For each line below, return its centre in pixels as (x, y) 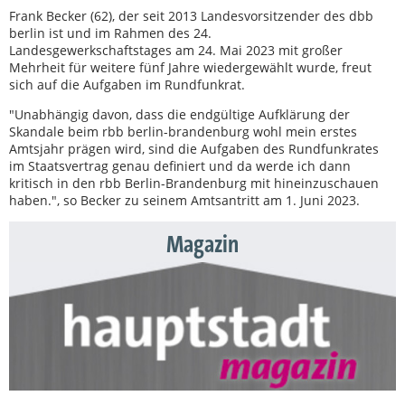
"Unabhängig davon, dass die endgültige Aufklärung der (179, 114)
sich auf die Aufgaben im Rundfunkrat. (127, 85)
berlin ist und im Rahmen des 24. (110, 33)
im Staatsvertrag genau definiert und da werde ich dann (180, 166)
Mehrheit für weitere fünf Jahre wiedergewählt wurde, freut (190, 67)
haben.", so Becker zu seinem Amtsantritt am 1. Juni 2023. (184, 200)
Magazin (202, 245)
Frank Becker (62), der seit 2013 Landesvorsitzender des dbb (191, 16)
